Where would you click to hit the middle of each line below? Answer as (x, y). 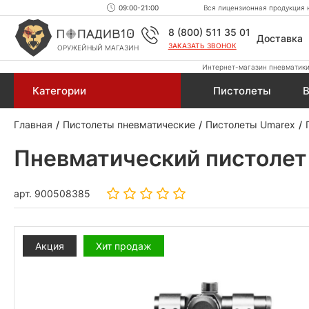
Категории (59, 91)
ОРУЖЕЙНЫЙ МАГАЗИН (98, 48)
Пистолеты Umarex (250, 124)
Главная (33, 124)
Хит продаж (124, 246)
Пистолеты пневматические (129, 124)
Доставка (279, 38)
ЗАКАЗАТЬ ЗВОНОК (202, 46)
